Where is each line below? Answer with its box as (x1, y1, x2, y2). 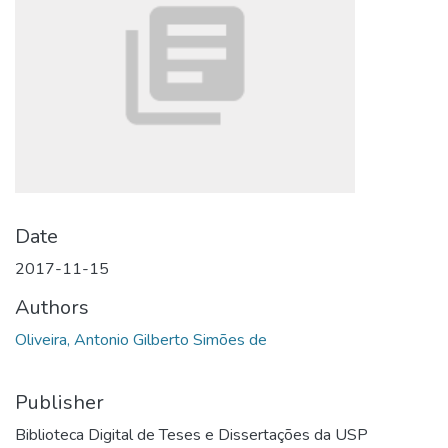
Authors (15, 294, 89, 321)
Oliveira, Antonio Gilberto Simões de (15, 329, 267, 351)
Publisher (15, 389, 104, 416)
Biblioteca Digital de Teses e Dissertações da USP (15, 424, 368, 446)
